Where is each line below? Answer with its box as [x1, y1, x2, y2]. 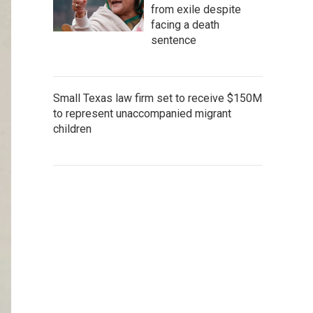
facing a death [151, 18, 219, 31]
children [53, 122, 92, 136]
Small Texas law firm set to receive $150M [53, 92, 262, 105]
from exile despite [151, 3, 241, 16]
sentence [151, 34, 196, 47]
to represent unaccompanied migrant [53, 107, 231, 120]
